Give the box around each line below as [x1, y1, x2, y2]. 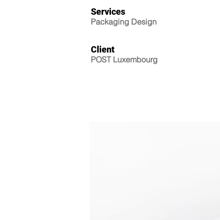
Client [91, 44, 114, 55]
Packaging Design [91, 17, 157, 27]
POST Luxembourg [91, 55, 158, 64]
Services [91, 6, 125, 17]
